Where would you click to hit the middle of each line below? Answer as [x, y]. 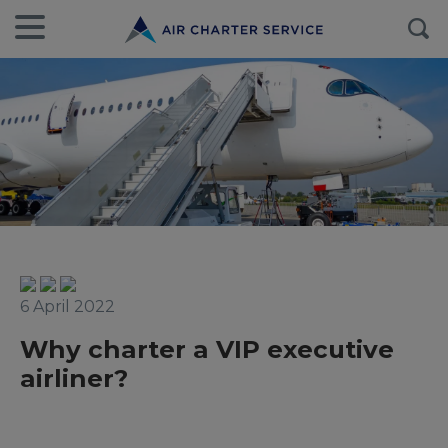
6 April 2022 [67, 306]
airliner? [74, 378]
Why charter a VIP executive [207, 349]
